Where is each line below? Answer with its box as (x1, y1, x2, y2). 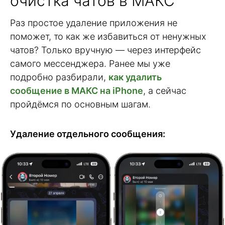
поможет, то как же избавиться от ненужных (10, 31, 206, 42)
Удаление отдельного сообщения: (10, 128, 165, 139)
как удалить (108, 72, 162, 83)
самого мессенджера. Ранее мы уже (10, 58, 170, 69)
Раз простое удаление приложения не (10, 18, 177, 29)
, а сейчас (143, 85, 186, 96)
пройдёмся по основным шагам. (10, 99, 151, 110)
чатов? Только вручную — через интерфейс (10, 45, 201, 56)
